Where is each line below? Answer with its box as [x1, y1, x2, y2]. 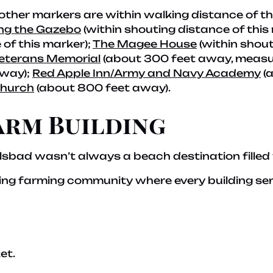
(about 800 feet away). [34, 82, 171, 94]
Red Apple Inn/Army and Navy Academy [32, 67, 261, 79]
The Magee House [93, 38, 197, 50]
